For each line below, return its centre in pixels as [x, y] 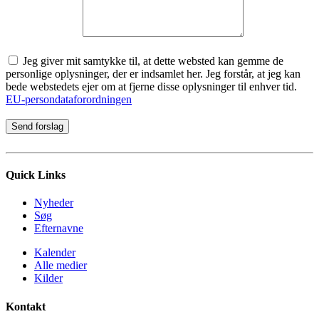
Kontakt [26, 306]
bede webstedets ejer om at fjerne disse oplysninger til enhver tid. [151, 86]
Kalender [55, 253]
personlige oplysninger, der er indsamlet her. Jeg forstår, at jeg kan [153, 73]
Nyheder [54, 203]
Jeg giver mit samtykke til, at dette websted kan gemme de [152, 61]
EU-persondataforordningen [69, 99]
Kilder [48, 278]
